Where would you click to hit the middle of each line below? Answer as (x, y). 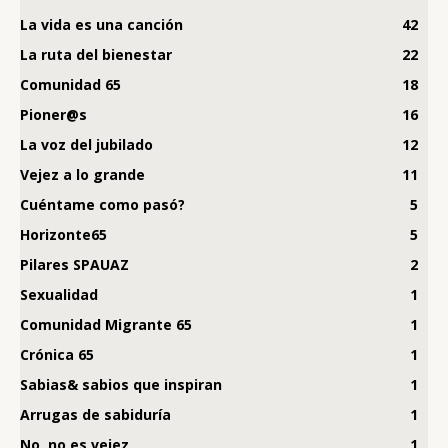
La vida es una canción (101, 24)
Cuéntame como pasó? (102, 204)
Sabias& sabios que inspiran (121, 384)
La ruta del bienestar (96, 54)
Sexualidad (59, 294)
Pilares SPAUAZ (74, 264)
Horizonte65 (63, 234)
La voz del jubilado (86, 144)
